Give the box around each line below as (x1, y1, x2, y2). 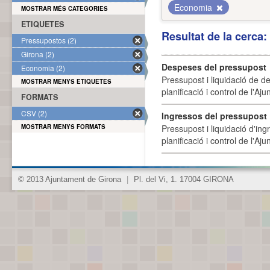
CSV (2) (21, 108, 47, 118)
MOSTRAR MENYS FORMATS (21, 122, 105, 131)
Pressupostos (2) (21, 35, 77, 45)
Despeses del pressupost (162, 61, 266, 73)
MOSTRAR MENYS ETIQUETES (21, 77, 111, 86)
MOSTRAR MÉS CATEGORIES (21, 4, 108, 13)
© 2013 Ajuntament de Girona (18, 175, 124, 184)
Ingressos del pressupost (162, 110, 267, 122)
